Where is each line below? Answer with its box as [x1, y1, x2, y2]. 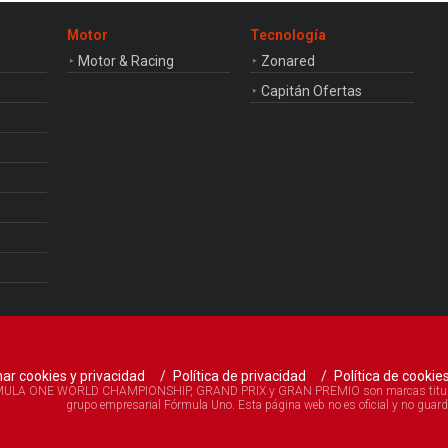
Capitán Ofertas [261, 83, 363, 99]
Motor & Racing [77, 53, 174, 69]
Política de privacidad [173, 368, 306, 384]
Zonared [261, 53, 316, 69]
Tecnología [250, 27, 327, 43]
